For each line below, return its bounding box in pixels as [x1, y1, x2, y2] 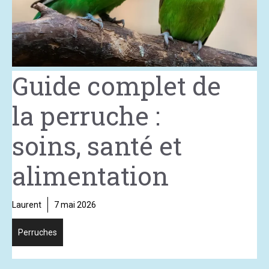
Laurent [12, 199, 41, 210]
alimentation [12, 159, 169, 192]
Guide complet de [12, 68, 221, 102]
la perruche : [12, 98, 160, 132]
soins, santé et [12, 128, 182, 162]
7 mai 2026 [54, 199, 96, 210]
